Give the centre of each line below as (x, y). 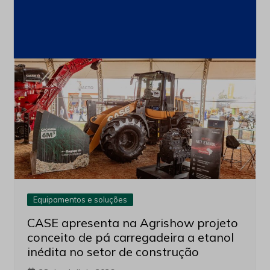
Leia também (52, 23)
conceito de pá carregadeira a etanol (130, 237)
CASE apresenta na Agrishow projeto (132, 223)
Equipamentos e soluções (80, 200)
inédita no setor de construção (113, 252)
